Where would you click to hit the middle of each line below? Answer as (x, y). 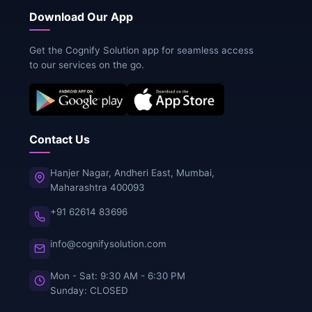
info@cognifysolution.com (108, 243)
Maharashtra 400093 (97, 187)
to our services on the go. (86, 65)
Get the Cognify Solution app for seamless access (141, 50)
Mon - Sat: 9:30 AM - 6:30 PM (117, 275)
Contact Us (59, 139)
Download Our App (81, 17)
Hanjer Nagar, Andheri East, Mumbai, (132, 172)
